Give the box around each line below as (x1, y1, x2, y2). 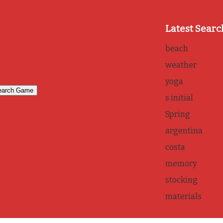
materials (165, 191, 202, 201)
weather (165, 60, 197, 70)
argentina (165, 125, 203, 135)
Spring (165, 109, 190, 119)
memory (165, 158, 197, 168)
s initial (165, 93, 193, 103)
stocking (165, 175, 198, 185)
